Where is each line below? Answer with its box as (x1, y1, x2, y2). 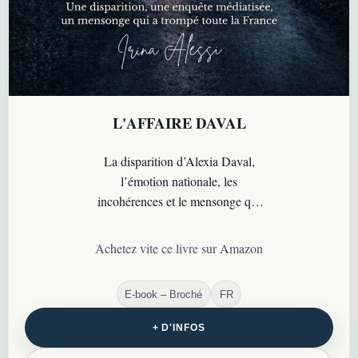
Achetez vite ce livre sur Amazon (95, 239, 263, 257)
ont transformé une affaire (114, 213, 244, 230)
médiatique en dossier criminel (102, 233, 256, 250)
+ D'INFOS (152, 321, 206, 333)
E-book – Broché (125, 288, 203, 300)
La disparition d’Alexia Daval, (103, 153, 255, 170)
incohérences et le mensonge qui (97, 193, 261, 210)
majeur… (155, 253, 203, 270)
